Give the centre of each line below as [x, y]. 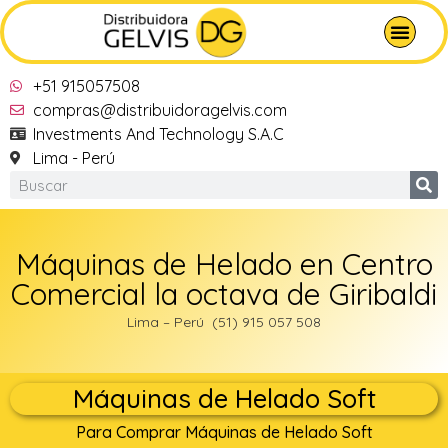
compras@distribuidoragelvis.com [159, 110]
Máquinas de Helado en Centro [224, 264]
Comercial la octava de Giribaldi [224, 294]
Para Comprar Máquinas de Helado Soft [224, 432]
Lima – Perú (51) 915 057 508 [224, 322]
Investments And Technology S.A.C [158, 134]
